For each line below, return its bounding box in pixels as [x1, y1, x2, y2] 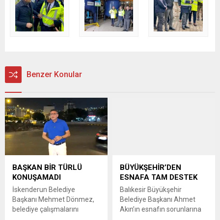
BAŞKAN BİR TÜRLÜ [12, 163, 82, 172]
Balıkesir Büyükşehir [120, 186, 182, 194]
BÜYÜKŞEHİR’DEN [120, 163, 181, 172]
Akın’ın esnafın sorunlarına [120, 205, 201, 214]
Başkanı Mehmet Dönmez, [12, 195, 94, 204]
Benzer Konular [27, 69, 82, 79]
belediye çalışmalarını [12, 205, 79, 214]
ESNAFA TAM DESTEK [120, 173, 197, 182]
